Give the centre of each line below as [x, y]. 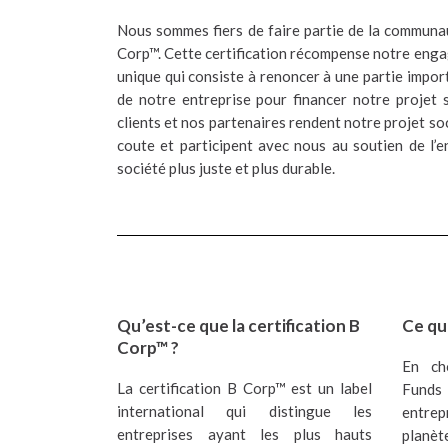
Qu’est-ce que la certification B [238, 325]
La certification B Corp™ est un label [244, 387]
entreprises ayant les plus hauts [244, 433]
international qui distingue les [244, 410]
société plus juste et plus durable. [226, 168]
